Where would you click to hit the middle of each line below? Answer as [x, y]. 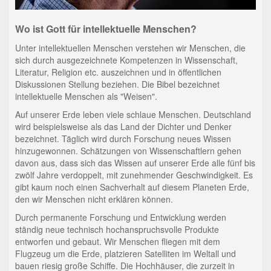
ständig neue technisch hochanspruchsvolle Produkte [117, 230]
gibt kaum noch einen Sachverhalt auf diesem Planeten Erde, [132, 187]
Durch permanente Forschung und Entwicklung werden [120, 217]
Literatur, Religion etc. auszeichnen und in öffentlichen [118, 72]
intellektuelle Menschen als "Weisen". [86, 96]
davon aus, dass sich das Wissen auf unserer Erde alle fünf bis [135, 163]
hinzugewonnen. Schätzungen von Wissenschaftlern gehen [128, 151]
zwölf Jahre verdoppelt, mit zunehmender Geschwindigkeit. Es [134, 175]
